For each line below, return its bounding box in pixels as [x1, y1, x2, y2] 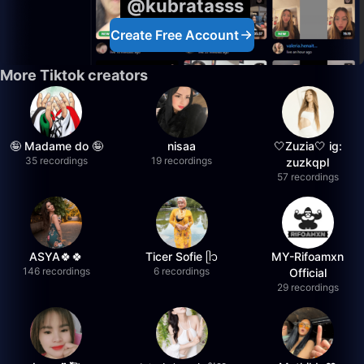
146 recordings [22, 265, 90, 277]
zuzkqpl [286, 155, 330, 169]
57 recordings [276, 171, 339, 183]
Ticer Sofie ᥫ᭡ [145, 249, 219, 263]
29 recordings [276, 281, 339, 293]
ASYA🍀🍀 [29, 249, 84, 263]
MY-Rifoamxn [271, 249, 344, 263]
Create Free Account [110, 27, 239, 43]
